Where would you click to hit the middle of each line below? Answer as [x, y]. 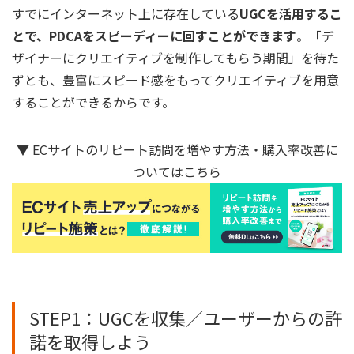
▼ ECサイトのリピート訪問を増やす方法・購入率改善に [177, 150]
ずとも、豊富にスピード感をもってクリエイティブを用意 [175, 80]
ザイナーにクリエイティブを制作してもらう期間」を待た [175, 58]
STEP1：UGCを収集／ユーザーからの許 [186, 318]
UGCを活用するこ [291, 14]
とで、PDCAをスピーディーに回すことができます [154, 36]
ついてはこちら [177, 172]
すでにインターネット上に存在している [126, 14]
